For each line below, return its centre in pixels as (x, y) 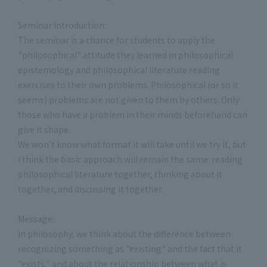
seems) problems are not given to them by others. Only (128, 100)
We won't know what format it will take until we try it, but (132, 144)
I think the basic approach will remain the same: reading (130, 159)
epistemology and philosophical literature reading (119, 70)
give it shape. (44, 129)
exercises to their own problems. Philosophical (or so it (128, 85)
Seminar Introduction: (62, 25)
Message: (36, 219)
